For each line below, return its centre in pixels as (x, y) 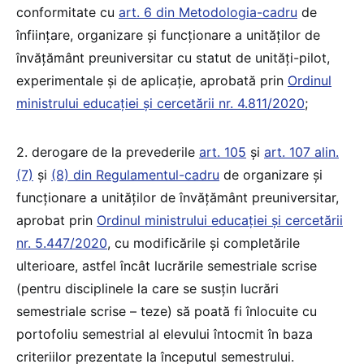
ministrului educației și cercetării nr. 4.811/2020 (160, 103)
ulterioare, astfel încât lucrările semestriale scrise (167, 265)
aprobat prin (56, 220)
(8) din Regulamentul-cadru (135, 174)
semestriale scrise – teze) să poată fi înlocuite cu (167, 311)
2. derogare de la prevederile (108, 152)
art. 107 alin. (301, 152)
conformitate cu (67, 12)
